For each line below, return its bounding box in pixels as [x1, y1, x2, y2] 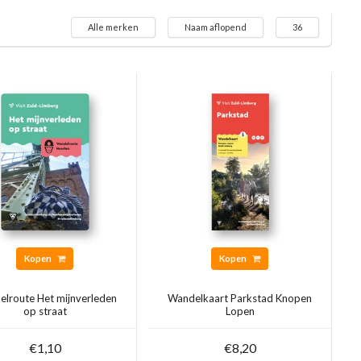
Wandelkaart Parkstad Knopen [168, 292, 313, 305]
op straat [23, 305, 67, 318]
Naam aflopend [185, 22, 247, 33]
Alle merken [88, 22, 139, 33]
